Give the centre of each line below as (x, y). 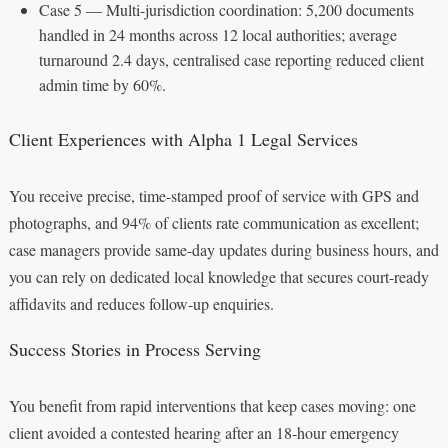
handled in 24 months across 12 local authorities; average (217, 34)
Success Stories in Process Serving (134, 348)
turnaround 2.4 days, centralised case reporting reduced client (231, 59)
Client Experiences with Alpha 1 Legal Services (183, 138)
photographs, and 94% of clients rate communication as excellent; (213, 222)
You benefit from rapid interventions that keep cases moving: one (212, 405)
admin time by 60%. (102, 84)
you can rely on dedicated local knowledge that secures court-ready (218, 276)
